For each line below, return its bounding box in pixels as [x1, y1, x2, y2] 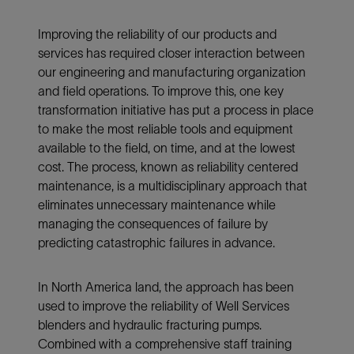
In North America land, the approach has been [38, 279, 294, 294]
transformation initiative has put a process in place [38, 102, 314, 117]
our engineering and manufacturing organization [38, 64, 306, 79]
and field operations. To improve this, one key [38, 83, 284, 98]
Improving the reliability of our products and [38, 26, 277, 41]
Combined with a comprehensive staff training [38, 336, 292, 351]
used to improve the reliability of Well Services [38, 298, 289, 313]
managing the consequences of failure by [38, 216, 268, 231]
